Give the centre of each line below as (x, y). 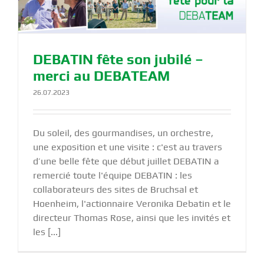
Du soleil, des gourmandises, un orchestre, (123, 133)
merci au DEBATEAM (101, 75)
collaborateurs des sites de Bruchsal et (115, 189)
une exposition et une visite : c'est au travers (128, 147)
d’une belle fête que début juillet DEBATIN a (126, 161)
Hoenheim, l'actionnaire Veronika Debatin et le (132, 203)
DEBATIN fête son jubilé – (118, 59)
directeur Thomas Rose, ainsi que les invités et (132, 217)
